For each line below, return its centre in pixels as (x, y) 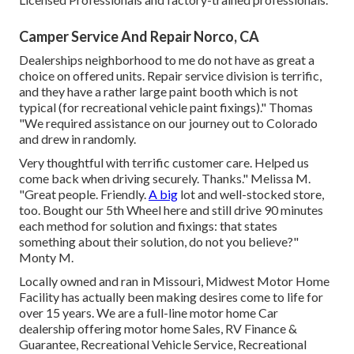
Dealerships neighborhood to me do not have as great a (167, 60)
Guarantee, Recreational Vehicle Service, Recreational (163, 345)
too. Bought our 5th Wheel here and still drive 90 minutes (171, 210)
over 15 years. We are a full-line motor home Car (149, 313)
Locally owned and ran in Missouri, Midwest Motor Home (174, 281)
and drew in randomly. (77, 139)
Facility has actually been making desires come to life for (171, 297)
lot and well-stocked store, (251, 194)
